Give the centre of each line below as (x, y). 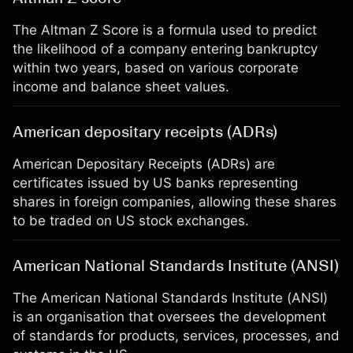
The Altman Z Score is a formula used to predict (165, 30)
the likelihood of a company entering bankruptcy (165, 49)
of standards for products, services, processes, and (176, 336)
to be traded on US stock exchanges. (131, 221)
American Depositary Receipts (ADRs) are (144, 164)
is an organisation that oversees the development (169, 317)
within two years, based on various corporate (156, 68)
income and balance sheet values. (121, 87)
